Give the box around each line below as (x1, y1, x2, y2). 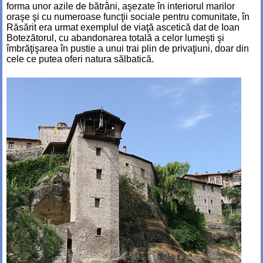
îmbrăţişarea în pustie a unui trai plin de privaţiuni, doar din (6, 43, 249, 53)
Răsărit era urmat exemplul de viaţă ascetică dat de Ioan (6, 22, 240, 32)
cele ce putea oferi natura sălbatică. (6, 53, 154, 64)
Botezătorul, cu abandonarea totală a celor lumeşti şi (6, 32, 224, 43)
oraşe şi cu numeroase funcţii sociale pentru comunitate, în (6, 11, 249, 22)
